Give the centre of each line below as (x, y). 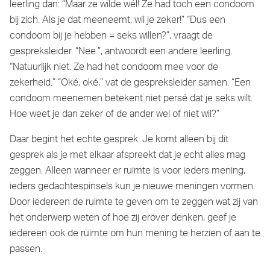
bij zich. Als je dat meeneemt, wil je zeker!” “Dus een (118, 20)
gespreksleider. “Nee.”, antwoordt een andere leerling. (121, 52)
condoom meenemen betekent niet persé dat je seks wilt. (131, 99)
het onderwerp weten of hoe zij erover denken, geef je (123, 218)
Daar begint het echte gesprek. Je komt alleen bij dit (119, 140)
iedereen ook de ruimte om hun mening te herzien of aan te (135, 234)
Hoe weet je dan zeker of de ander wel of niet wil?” (115, 115)
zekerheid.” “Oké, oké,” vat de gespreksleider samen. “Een (130, 83)
